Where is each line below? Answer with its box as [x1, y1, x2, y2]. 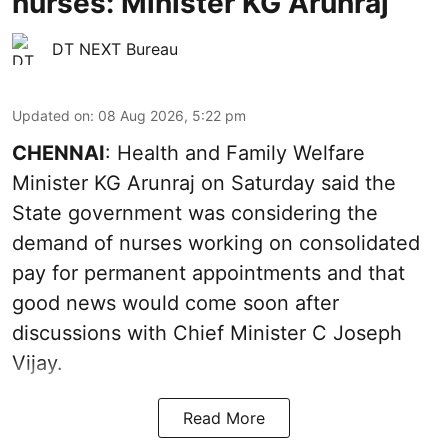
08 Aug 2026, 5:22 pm [98, 107, 246, 125]
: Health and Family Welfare [105, 141, 365, 166]
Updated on [12, 107, 90, 125]
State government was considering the [12, 201, 378, 226]
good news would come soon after [12, 291, 339, 316]
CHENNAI [12, 141, 105, 166]
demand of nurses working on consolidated [12, 231, 420, 256]
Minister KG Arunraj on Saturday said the [12, 171, 396, 196]
